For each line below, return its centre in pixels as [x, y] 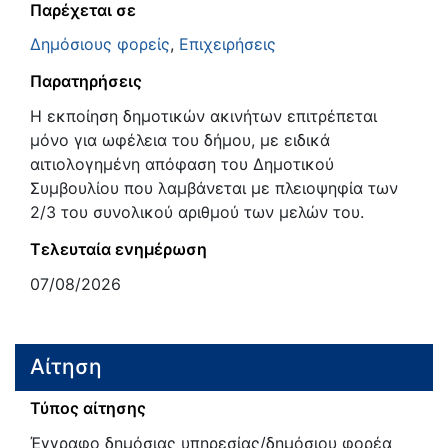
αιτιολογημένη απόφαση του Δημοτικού [182, 164]
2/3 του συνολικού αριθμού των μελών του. [197, 212]
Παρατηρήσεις [86, 81]
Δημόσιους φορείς [100, 44]
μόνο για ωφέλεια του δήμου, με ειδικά [180, 140]
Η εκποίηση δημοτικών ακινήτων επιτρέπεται [203, 116]
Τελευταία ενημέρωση [118, 249]
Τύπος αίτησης [88, 407]
